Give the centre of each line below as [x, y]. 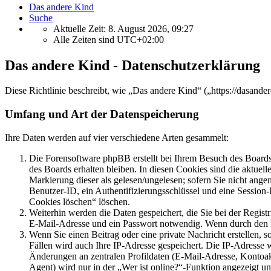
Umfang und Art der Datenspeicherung [102, 114]
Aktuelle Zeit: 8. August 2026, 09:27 [123, 28]
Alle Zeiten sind [85, 39]
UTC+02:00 [140, 39]
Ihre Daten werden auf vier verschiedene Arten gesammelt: [117, 137]
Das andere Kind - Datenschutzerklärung [132, 65]
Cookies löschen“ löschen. [80, 201]
